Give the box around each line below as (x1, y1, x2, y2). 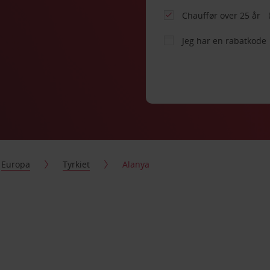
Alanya (122, 159, 150, 170)
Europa (1, 159, 31, 170)
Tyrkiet (63, 159, 90, 170)
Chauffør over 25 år (182, 10, 263, 21)
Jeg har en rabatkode (182, 35, 267, 46)
